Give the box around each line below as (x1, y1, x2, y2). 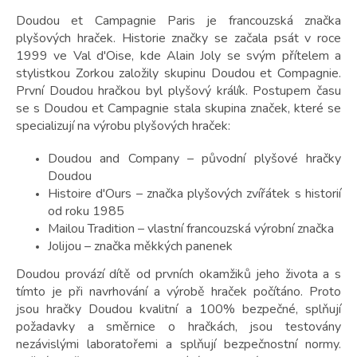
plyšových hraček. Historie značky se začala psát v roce (16, 29, 341, 48)
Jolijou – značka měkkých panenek (48, 237, 233, 256)
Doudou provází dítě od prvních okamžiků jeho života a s (16, 265, 341, 284)
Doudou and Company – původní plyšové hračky (48, 150, 341, 168)
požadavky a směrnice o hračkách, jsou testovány (16, 318, 341, 336)
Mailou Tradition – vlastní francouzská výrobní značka (48, 220, 334, 238)
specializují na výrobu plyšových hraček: (16, 117, 230, 135)
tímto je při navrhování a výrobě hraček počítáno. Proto (16, 283, 341, 301)
